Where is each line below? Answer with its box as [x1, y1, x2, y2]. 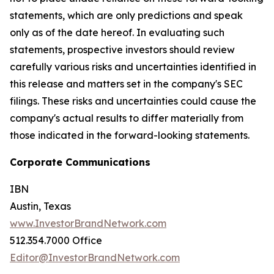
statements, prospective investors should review [10, 43, 235, 56]
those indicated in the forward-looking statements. [10, 129, 250, 141]
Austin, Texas [10, 200, 71, 212]
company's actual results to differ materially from [10, 112, 243, 124]
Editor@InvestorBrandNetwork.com [10, 251, 180, 264]
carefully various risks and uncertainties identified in [10, 61, 256, 73]
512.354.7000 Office [10, 234, 102, 246]
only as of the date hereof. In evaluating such [10, 26, 224, 39]
